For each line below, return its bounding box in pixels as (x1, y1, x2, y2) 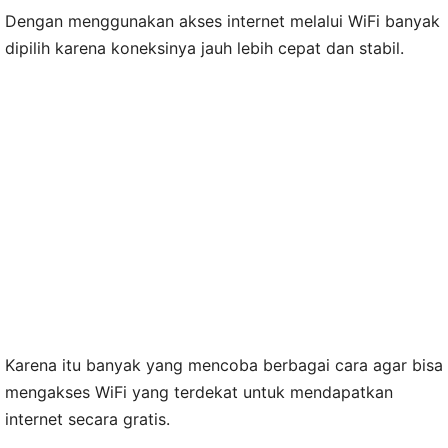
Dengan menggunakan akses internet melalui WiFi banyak (5, 10, 440, 31)
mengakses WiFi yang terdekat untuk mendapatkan (5, 381, 393, 402)
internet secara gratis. (5, 408, 170, 429)
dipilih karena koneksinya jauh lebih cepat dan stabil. (5, 37, 404, 58)
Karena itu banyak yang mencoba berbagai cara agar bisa (5, 354, 443, 375)
